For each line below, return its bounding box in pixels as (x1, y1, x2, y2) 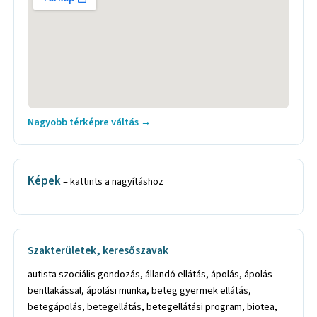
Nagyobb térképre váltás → (28, 114, 151, 129)
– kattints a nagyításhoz (63, 174, 164, 190)
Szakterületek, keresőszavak (28, 243, 169, 259)
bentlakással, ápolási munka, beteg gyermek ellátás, (28, 282, 252, 298)
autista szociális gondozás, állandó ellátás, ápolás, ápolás (28, 266, 273, 282)
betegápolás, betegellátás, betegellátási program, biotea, (28, 299, 278, 314)
